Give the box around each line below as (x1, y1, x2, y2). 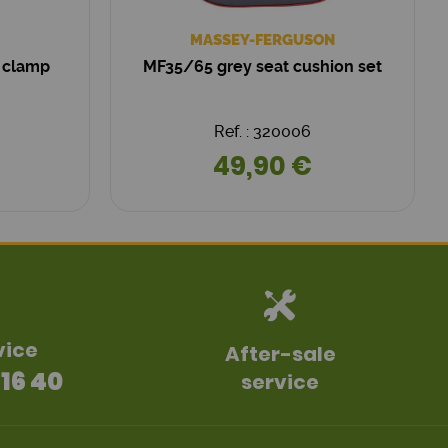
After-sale (224, 340, 336, 368)
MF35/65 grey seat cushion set (142, 57, 382, 76)
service (241, 368, 319, 396)
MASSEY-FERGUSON (189, 31, 335, 49)
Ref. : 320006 (213, 122, 311, 141)
